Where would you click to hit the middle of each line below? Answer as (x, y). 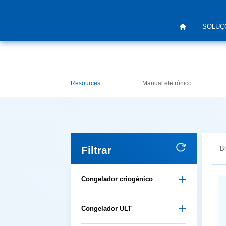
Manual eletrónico (167, 83)
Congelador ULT (106, 208)
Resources (86, 83)
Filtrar (96, 150)
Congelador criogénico (117, 179)
